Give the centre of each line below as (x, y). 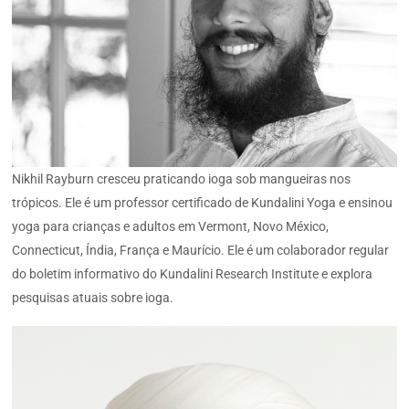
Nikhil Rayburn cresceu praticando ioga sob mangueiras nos (182, 178)
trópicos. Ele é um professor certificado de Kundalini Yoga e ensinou (203, 202)
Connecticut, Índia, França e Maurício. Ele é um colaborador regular (201, 250)
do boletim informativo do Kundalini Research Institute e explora (193, 273)
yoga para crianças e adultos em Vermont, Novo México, (171, 226)
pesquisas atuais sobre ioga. (93, 297)
